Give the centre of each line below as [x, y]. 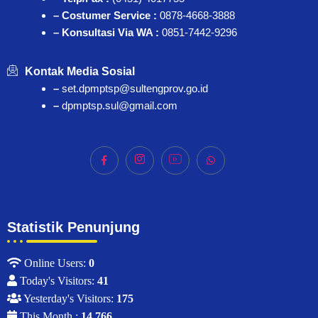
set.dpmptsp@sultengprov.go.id [135, 89]
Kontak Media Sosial [80, 72]
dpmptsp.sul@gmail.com [120, 106]
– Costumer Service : [105, 16]
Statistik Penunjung [73, 227]
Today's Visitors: [57, 281]
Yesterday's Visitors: [69, 299]
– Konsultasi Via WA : [108, 33]
